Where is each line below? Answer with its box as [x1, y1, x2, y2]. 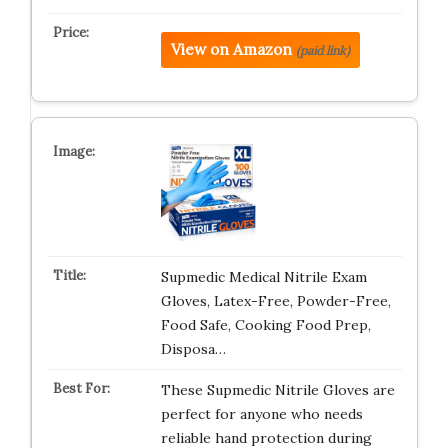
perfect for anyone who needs [160, 405, 363, 423]
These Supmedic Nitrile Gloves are [160, 381, 395, 399]
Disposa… [160, 340, 226, 358]
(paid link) [295, 43, 350, 58]
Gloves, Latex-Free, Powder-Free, [160, 292, 391, 310]
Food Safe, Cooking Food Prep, [160, 316, 371, 334]
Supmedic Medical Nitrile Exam [160, 268, 367, 286]
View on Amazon [170, 40, 292, 59]
